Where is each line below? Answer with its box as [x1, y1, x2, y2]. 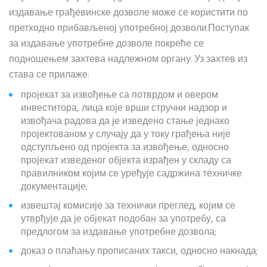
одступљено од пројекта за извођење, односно [21, 140, 229, 156]
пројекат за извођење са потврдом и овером [21, 88, 218, 103]
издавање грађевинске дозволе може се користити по [9, 5, 248, 21]
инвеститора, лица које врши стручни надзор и [21, 101, 227, 116]
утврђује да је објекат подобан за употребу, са [21, 212, 226, 227]
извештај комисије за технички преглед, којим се [21, 198, 235, 214]
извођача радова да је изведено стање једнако [21, 114, 229, 129]
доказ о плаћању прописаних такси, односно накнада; [21, 244, 258, 259]
